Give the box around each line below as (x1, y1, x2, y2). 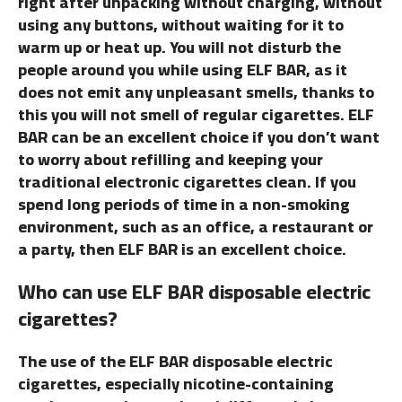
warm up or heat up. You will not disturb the (18, 32, 341, 63)
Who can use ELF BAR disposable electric (18, 273, 371, 311)
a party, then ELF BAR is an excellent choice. (18, 234, 346, 265)
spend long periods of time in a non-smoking (18, 189, 350, 220)
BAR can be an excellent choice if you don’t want (18, 122, 380, 153)
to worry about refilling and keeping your (18, 144, 323, 175)
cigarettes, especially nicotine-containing (18, 369, 334, 399)
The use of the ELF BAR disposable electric (18, 346, 333, 377)
